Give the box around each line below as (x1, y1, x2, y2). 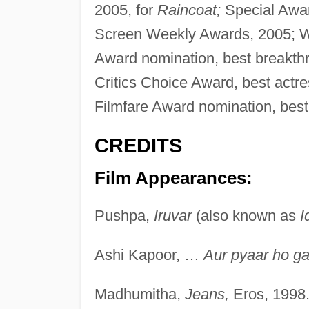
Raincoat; (157, 1, 221, 19)
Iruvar (153, 206, 192, 224)
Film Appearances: (94, 168, 252, 188)
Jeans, (184, 285, 229, 303)
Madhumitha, (94, 285, 185, 303)
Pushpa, (94, 206, 154, 224)
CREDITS (94, 134, 182, 157)
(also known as (191, 206, 300, 224)
